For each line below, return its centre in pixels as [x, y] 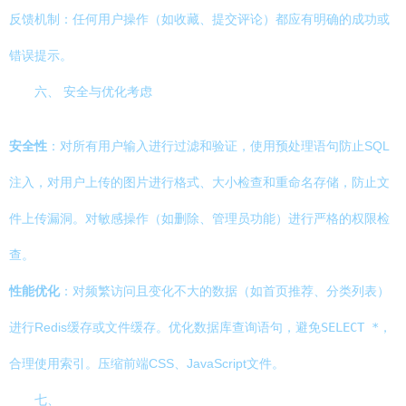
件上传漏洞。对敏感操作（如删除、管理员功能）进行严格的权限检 [199, 218]
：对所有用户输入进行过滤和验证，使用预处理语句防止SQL [218, 146]
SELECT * [350, 327]
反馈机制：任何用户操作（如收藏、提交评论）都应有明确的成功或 [199, 19]
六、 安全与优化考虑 [93, 92]
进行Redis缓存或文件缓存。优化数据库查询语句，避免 [165, 327]
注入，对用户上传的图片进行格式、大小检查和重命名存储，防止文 [199, 182]
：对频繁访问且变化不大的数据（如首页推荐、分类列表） [225, 291]
